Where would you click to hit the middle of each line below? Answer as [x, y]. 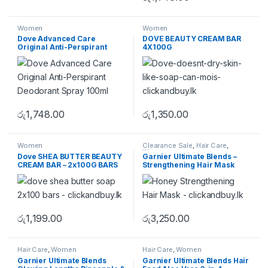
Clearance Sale [168, 146]
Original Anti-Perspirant [62, 47]
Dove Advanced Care [57, 39]
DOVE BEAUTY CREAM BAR [192, 39]
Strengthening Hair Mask [188, 165]
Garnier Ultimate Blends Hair [196, 260]
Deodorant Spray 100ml [62, 56]
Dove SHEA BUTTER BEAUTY [70, 157]
